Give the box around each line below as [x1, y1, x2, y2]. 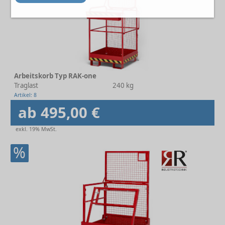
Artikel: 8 [14, 91, 37, 98]
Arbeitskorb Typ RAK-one [14, 71, 96, 80]
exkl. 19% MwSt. [16, 126, 57, 133]
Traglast [14, 81, 38, 90]
